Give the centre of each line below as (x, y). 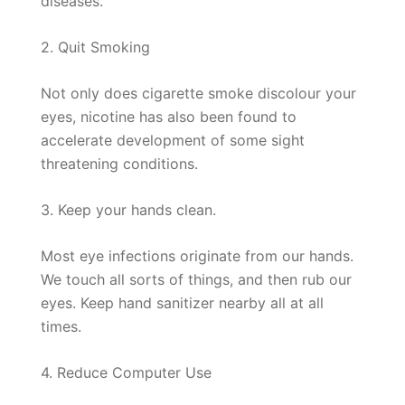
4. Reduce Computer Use (126, 372)
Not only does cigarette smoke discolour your (198, 93)
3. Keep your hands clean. (128, 210)
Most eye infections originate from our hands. (197, 256)
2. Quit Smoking (95, 47)
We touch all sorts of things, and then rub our (196, 279)
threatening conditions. (119, 164)
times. (61, 326)
